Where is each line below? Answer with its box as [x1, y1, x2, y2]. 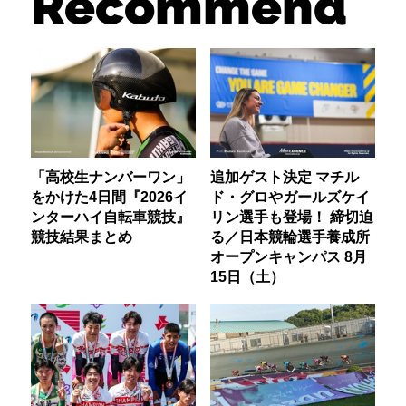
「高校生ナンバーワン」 [31, 168, 191, 185]
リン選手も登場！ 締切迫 [209, 208, 373, 225]
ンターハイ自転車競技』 [31, 208, 191, 225]
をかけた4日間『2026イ [31, 188, 188, 205]
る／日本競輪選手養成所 [209, 227, 370, 245]
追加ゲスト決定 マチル [209, 168, 359, 185]
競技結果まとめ [31, 227, 133, 245]
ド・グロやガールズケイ [209, 188, 370, 205]
